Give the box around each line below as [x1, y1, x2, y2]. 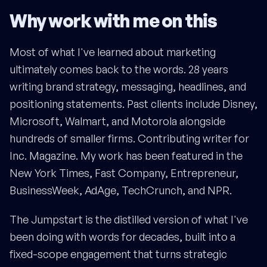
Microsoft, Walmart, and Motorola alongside [10, 114, 225, 128]
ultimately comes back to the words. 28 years [10, 63, 228, 76]
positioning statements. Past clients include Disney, [10, 97, 257, 111]
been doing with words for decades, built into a [10, 230, 235, 244]
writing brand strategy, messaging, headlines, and [10, 80, 246, 94]
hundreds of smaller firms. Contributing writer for [10, 132, 249, 145]
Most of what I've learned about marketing [10, 45, 216, 59]
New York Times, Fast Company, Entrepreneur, [10, 166, 238, 180]
